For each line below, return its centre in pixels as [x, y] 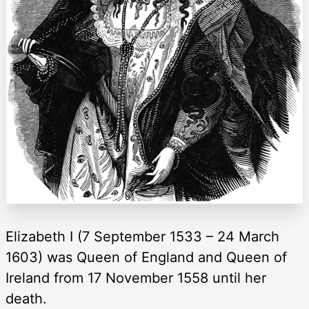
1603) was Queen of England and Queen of [146, 257]
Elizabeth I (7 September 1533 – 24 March [142, 236]
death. [26, 298]
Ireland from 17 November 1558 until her [136, 278]
